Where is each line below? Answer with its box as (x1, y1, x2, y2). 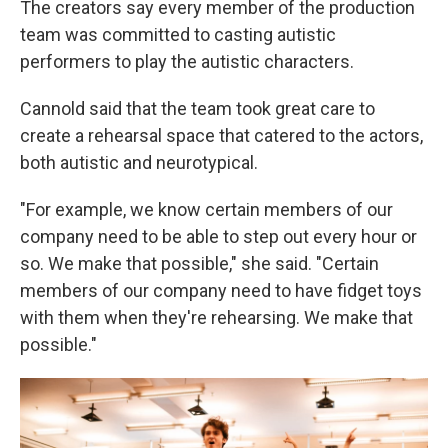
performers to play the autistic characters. (20, 51, 354, 73)
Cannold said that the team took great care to (20, 98, 375, 120)
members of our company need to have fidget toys (20, 280, 422, 302)
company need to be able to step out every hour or (20, 226, 417, 248)
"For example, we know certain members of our (20, 199, 393, 221)
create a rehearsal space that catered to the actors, (20, 125, 423, 147)
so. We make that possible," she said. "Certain (20, 253, 379, 275)
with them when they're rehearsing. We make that (20, 307, 413, 329)
